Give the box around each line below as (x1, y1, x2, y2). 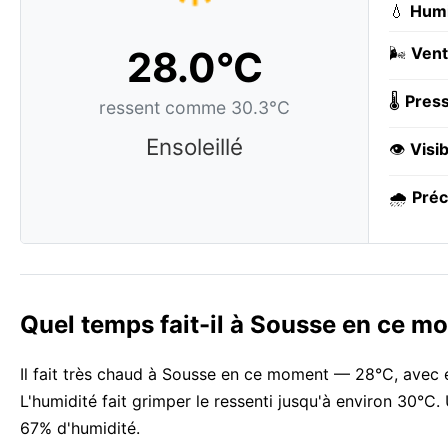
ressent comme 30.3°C (99, 97, 290, 119)
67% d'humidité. (20, 418, 140, 439)
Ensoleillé (146, 133, 243, 161)
